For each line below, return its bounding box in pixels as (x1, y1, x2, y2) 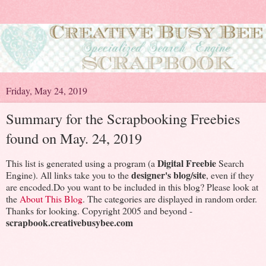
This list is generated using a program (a (6, 156, 157, 169)
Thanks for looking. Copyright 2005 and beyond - (6, 204, 192, 217)
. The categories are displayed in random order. (83, 192, 257, 205)
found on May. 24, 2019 (6, 128, 142, 148)
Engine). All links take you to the (6, 168, 131, 181)
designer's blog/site (131, 167, 206, 182)
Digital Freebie (157, 156, 216, 170)
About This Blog (20, 192, 83, 205)
